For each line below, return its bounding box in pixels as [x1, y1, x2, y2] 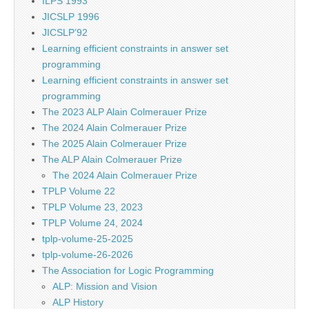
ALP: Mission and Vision [52, 281, 157, 292]
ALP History [52, 297, 103, 308]
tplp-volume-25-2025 [42, 233, 133, 244]
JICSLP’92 [42, 27, 88, 38]
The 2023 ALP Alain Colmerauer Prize [42, 106, 207, 117]
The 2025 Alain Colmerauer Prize [42, 138, 187, 149]
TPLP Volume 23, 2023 [42, 201, 143, 212]
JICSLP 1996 [42, 11, 99, 22]
